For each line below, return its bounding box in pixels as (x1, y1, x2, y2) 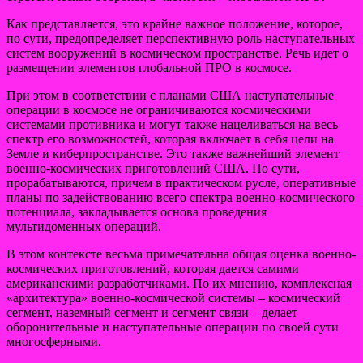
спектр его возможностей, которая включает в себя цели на (6, 131, 334, 146)
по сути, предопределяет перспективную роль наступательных (6, 31, 355, 45)
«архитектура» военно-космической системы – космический (6, 290, 340, 305)
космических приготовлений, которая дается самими (6, 261, 299, 275)
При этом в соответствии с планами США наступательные (6, 88, 334, 102)
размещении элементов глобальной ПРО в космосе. (6, 60, 292, 75)
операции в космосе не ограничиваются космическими (6, 102, 311, 117)
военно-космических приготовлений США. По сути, (6, 160, 300, 175)
